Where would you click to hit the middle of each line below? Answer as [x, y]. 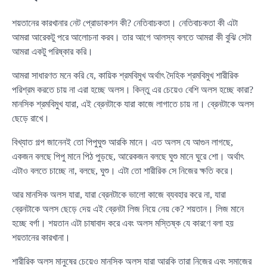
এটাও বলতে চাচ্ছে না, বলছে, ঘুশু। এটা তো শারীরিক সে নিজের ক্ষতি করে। [123, 170]
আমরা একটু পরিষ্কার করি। [52, 51]
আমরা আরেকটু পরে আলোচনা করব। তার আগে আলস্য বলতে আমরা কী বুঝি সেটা [132, 37]
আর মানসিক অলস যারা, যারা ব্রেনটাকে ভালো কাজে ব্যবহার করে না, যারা [119, 194]
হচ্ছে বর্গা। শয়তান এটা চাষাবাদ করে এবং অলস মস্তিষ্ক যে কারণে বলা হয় [123, 223]
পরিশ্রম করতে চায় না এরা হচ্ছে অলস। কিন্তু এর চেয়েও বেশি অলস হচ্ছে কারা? [133, 89]
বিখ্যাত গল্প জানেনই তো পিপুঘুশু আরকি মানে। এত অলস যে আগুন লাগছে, [122, 142]
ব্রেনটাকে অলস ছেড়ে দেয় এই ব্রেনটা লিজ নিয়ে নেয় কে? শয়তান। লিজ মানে [128, 209]
